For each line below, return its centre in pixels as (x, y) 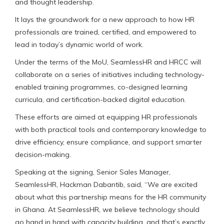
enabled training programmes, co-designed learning (101, 87)
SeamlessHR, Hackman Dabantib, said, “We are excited (106, 184)
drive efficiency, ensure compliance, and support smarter (108, 142)
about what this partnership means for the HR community (110, 197)
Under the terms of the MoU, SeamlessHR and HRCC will (108, 62)
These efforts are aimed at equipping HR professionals (106, 117)
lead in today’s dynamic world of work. (79, 44)
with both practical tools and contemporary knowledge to (111, 129)
